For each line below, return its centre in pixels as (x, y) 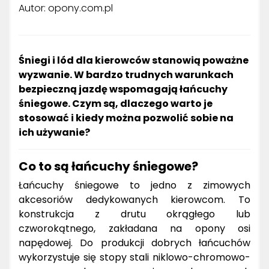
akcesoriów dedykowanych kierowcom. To (134, 199)
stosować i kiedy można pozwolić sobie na (126, 118)
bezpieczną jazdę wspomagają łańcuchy (123, 89)
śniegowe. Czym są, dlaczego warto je (116, 103)
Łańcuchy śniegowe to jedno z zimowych (134, 185)
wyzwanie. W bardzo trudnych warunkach (126, 74)
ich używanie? (54, 132)
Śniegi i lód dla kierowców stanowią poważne (134, 60)
